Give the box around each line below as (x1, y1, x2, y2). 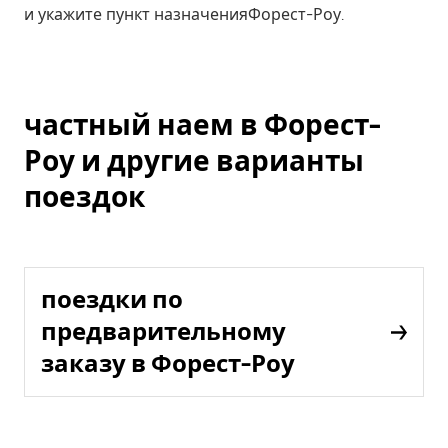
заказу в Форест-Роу (41, 349, 295, 378)
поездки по (41, 285, 183, 314)
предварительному (41, 317, 286, 346)
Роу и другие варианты (24, 144, 364, 178)
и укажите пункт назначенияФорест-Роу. (24, 5, 344, 24)
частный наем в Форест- (24, 108, 381, 142)
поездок (24, 180, 145, 214)
